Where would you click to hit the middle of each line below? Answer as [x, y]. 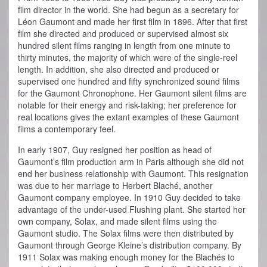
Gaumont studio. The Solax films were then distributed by [126, 233]
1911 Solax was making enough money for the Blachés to [126, 257]
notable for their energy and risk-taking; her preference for [127, 105]
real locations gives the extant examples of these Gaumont [128, 117]
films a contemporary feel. [67, 129]
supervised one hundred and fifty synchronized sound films [129, 81]
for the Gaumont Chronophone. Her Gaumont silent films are [132, 93]
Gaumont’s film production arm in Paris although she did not [131, 162]
